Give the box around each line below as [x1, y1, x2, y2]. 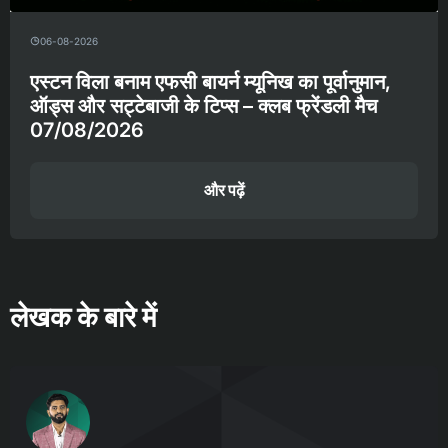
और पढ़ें [203, 180, 245, 201]
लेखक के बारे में [10, 300, 157, 335]
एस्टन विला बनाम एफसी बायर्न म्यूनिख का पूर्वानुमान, [30, 70, 391, 95]
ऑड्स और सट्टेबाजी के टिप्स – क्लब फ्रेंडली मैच [30, 94, 377, 119]
